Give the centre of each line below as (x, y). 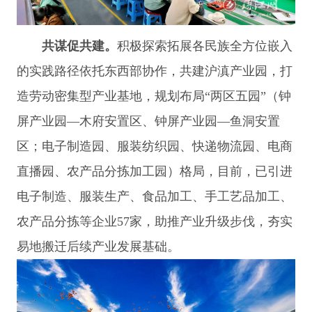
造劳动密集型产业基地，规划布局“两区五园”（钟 (154, 96)
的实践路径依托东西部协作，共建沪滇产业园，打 (154, 71)
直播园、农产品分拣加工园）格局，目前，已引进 (154, 172)
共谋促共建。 (79, 46)
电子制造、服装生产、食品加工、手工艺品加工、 (154, 197)
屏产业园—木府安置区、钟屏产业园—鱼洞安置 (148, 122)
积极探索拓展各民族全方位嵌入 (204, 46)
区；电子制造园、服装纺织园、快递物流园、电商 (154, 147)
